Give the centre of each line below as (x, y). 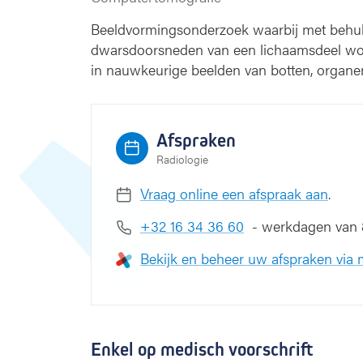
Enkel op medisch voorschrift (202, 349)
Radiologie (182, 159)
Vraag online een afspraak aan (234, 193)
